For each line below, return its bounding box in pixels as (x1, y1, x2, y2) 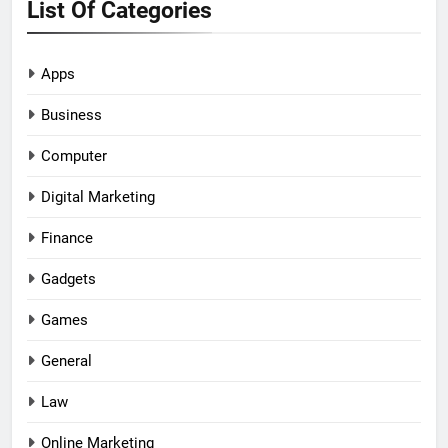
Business (41, 106, 102, 125)
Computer (41, 147, 107, 166)
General (41, 352, 92, 371)
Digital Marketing (41, 188, 155, 207)
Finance (41, 229, 93, 248)
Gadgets (41, 270, 96, 289)
